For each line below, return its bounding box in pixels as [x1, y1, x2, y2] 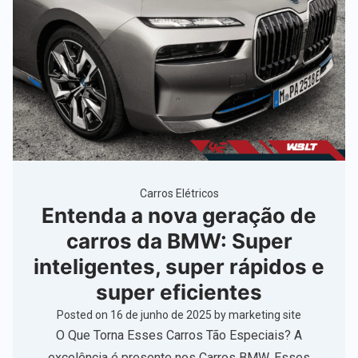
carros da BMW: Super [66, 229, 292, 254]
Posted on [57, 308, 110, 322]
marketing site [229, 308, 301, 322]
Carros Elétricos [139, 187, 219, 201]
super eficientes [96, 280, 262, 305]
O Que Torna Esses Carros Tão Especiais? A [56, 328, 302, 344]
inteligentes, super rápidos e [34, 254, 324, 280]
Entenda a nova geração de [42, 203, 316, 229]
